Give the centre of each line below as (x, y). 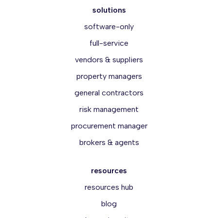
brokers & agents (109, 143)
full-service (109, 43)
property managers (109, 76)
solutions (109, 10)
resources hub (109, 187)
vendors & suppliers (109, 60)
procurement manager (109, 126)
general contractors (109, 93)
